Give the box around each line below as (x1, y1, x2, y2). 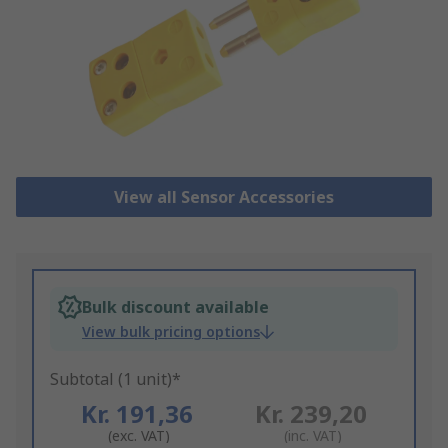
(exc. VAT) (107, 426, 170, 446)
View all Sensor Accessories (113, 186, 334, 209)
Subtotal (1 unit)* (50, 368, 181, 391)
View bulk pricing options (82, 322, 260, 342)
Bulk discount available (82, 296, 269, 319)
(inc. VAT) (283, 426, 342, 446)
